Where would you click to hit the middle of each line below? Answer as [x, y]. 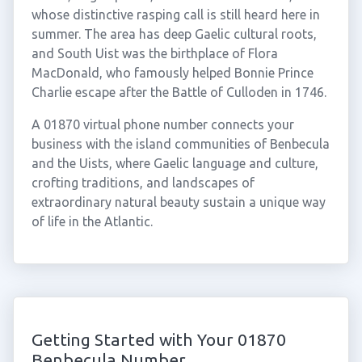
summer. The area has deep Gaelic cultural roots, [174, 34]
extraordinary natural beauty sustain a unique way [178, 202]
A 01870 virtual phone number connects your [162, 124]
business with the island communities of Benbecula [180, 144]
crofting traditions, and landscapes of [143, 183]
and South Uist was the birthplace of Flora [154, 53]
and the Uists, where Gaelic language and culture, [175, 163]
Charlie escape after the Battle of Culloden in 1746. [179, 92]
